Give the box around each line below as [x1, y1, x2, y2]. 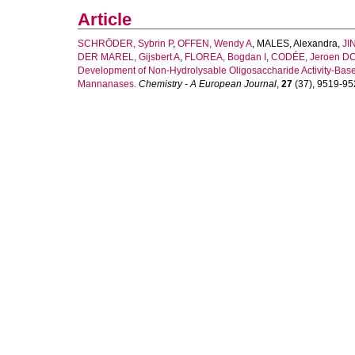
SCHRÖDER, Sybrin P [78, 38, 173, 49]
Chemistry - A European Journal [139, 78, 277, 90]
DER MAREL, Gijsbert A [78, 52, 180, 63]
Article [78, 10, 132, 29]
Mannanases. [78, 78, 136, 90]
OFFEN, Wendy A [177, 38, 252, 49]
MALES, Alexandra [257, 38, 338, 49]
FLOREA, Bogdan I [185, 52, 266, 63]
